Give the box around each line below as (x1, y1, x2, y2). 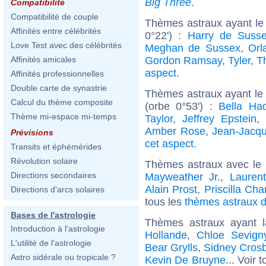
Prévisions (11, 128, 53, 137)
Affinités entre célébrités (11, 26, 101, 36)
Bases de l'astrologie (11, 210, 96, 220)
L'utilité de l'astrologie (11, 238, 91, 248)
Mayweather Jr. (145, 170, 221, 183)
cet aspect (145, 137, 194, 150)
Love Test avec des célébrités (11, 40, 122, 50)
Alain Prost (145, 183, 198, 195)
